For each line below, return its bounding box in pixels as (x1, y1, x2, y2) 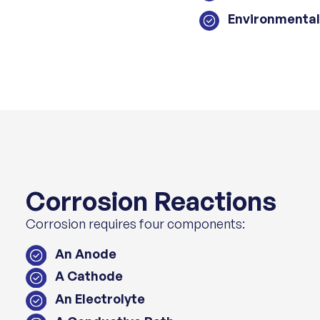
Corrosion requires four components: (26, 216, 245, 231)
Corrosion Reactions (26, 185, 276, 217)
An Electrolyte (54, 291, 145, 306)
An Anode (54, 246, 116, 261)
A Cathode (54, 268, 123, 284)
